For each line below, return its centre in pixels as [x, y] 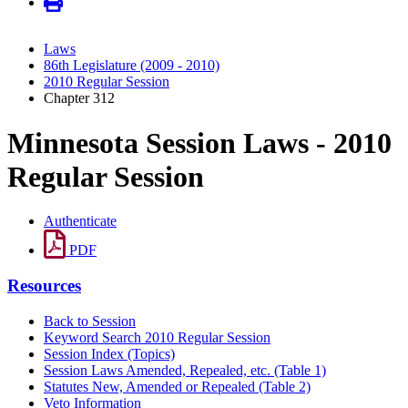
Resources [44, 285]
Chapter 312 [79, 98]
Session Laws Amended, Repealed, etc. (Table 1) [185, 370]
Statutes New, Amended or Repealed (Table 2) [177, 386]
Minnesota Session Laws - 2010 [199, 143]
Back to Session [90, 321]
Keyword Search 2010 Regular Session [157, 337]
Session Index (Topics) [109, 353]
